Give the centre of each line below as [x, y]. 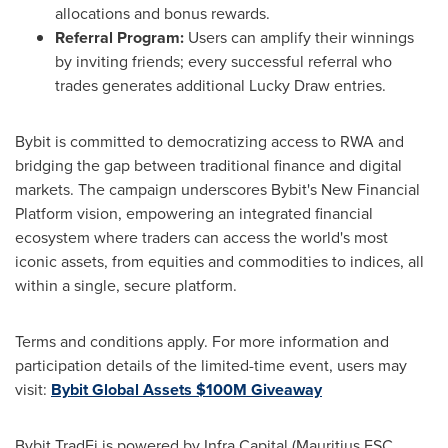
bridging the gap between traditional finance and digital [208, 165]
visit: [33, 389]
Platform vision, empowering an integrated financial [194, 213]
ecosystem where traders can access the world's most [201, 237]
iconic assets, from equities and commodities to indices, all [219, 261]
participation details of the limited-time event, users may [211, 365]
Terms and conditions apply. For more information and [202, 341]
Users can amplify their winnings [299, 37]
